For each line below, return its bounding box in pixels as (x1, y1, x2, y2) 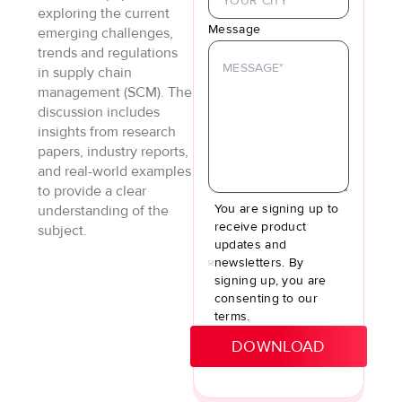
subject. (38, 222, 88, 240)
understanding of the (38, 202, 170, 221)
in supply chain (38, 64, 133, 83)
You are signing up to (214, 201, 339, 217)
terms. (214, 309, 250, 325)
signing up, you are (214, 273, 327, 289)
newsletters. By (214, 255, 304, 271)
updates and (214, 237, 287, 253)
